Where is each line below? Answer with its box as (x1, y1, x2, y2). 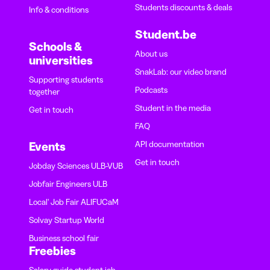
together (29, 86, 60, 98)
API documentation (135, 139, 204, 150)
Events (29, 139, 66, 154)
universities (29, 53, 93, 68)
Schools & (29, 39, 81, 54)
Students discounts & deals (135, 2, 232, 13)
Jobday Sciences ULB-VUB (29, 160, 123, 172)
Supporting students (29, 74, 103, 86)
